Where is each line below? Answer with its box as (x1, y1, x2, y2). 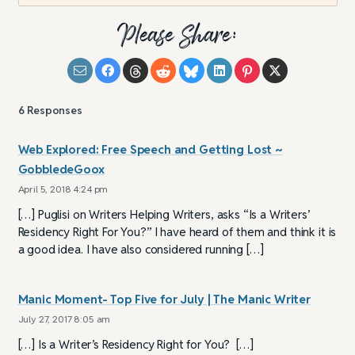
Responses (27, 102, 82, 117)
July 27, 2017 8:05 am (17, 313, 111, 326)
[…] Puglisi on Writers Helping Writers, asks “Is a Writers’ (17, 207, 310, 223)
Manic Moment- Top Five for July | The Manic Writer (17, 292, 311, 307)
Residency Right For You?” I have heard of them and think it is (17, 224, 337, 240)
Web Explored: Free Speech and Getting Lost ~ (17, 142, 283, 158)
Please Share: (117, 14, 238, 56)
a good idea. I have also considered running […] (17, 242, 264, 258)
